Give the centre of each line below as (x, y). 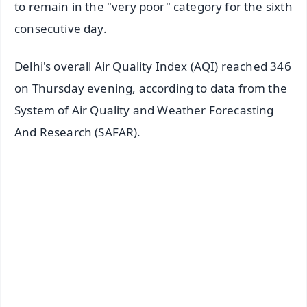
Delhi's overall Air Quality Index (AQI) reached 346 (153, 66)
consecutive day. (61, 29)
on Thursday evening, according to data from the (151, 88)
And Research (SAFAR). (78, 132)
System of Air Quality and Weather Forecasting (144, 110)
